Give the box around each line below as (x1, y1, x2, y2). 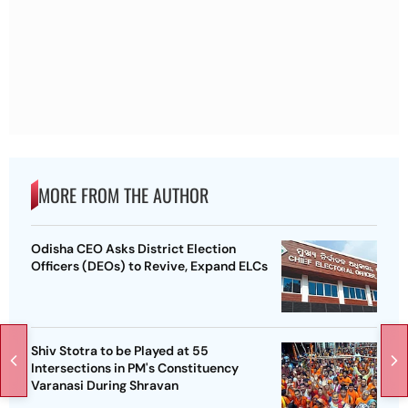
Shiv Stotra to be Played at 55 (31, 342, 209, 359)
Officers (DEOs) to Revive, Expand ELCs (31, 257, 268, 274)
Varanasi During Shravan (31, 376, 178, 393)
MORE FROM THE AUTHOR (38, 180, 209, 209)
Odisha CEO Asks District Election (31, 240, 236, 257)
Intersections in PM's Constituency (31, 359, 239, 376)
